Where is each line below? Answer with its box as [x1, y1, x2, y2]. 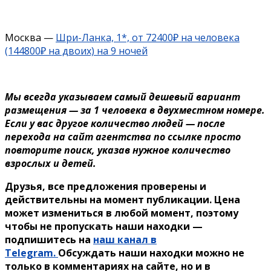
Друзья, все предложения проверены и [5, 179, 206, 193]
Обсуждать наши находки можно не [58, 246, 244, 260]
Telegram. [5, 246, 58, 260]
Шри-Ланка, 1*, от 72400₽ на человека [56, 30, 240, 44]
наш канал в [93, 232, 157, 246]
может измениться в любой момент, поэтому [5, 206, 238, 220]
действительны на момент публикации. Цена [5, 192, 240, 206]
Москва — [5, 30, 56, 44]
